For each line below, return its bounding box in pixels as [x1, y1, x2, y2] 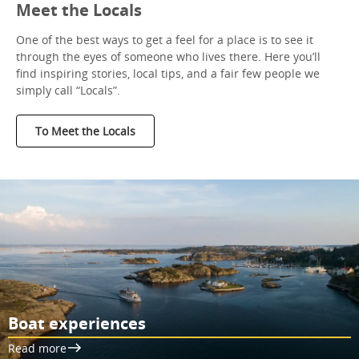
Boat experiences [8, 312, 146, 334]
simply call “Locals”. [16, 82, 120, 98]
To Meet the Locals [35, 123, 135, 139]
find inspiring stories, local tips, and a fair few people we [16, 65, 320, 81]
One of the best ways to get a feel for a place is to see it [16, 31, 313, 47]
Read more [8, 340, 67, 356]
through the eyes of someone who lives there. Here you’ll [16, 48, 321, 64]
